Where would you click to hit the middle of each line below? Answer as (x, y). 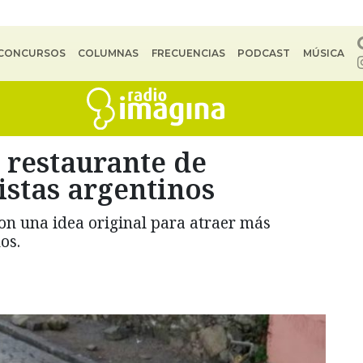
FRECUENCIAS (188, 53)
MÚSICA (323, 53)
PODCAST (264, 53)
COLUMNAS (109, 53)
